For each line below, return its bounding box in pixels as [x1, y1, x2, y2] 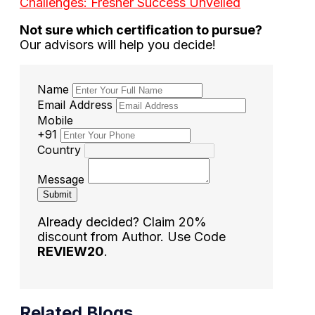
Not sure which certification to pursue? [20, 22, 262, 37]
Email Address [37, 97, 112, 112]
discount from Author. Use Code [37, 229, 226, 244]
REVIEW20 [37, 243, 104, 259]
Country [37, 142, 81, 157]
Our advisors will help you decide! [20, 37, 216, 52]
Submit [43, 188, 72, 200]
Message [37, 172, 84, 186]
